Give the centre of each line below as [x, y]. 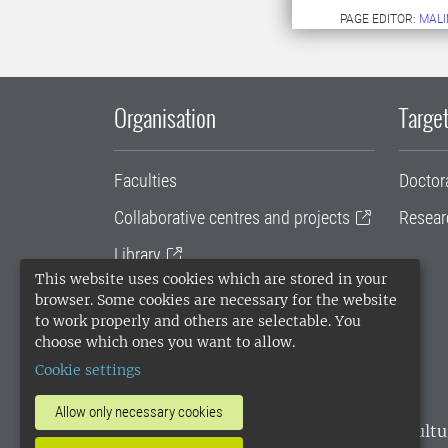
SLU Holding [157, 329]
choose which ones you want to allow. [165, 342]
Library [137, 255]
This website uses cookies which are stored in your [211, 279]
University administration [201, 292]
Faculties [145, 181]
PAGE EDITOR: [379, 19]
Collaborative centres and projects [232, 218]
